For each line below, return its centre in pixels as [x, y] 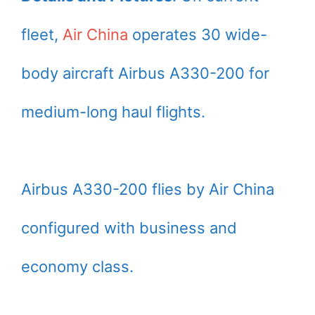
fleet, [42, 34]
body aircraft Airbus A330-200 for [145, 73]
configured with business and [129, 227]
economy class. [77, 266]
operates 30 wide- [198, 34]
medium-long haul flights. [113, 111]
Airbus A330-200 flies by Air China [148, 189]
